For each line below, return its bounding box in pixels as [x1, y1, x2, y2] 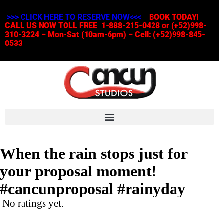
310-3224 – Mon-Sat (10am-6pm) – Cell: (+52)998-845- [5, 30, 205, 39]
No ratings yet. [2, 197, 64, 209]
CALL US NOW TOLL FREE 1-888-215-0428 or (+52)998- [5, 21, 207, 30]
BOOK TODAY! [149, 12, 198, 22]
